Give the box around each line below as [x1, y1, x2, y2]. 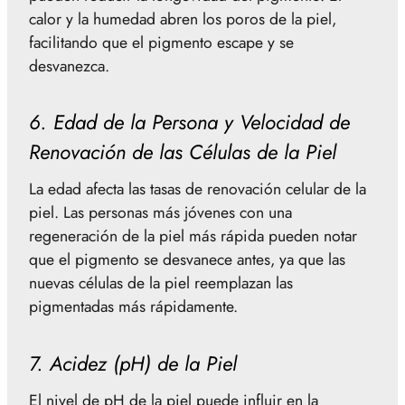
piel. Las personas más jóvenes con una [29, 201, 292, 225]
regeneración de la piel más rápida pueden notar [29, 224, 357, 249]
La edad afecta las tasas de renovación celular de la [29, 177, 366, 202]
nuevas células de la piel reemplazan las [29, 271, 293, 296]
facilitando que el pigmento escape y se [29, 30, 294, 54]
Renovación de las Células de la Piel [29, 137, 336, 167]
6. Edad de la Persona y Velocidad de [29, 108, 350, 137]
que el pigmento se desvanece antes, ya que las [29, 248, 345, 272]
